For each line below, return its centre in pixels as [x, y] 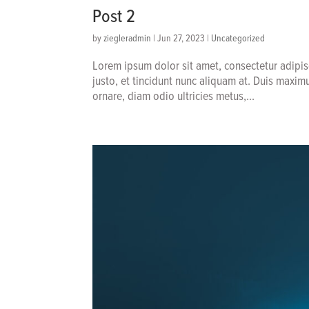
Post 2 [114, 16]
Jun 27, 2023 [181, 38]
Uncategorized [238, 38]
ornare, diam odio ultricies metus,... [174, 96]
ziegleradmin [128, 38]
